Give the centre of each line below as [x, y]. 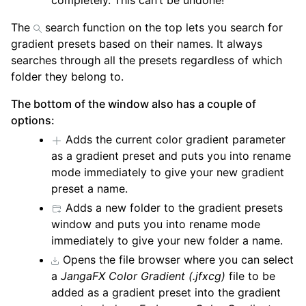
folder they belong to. [67, 77]
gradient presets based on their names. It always [137, 44]
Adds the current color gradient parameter [174, 140]
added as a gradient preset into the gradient [166, 293]
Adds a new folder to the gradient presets [173, 208]
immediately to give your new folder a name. [167, 241]
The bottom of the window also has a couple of [134, 104]
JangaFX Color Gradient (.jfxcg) [143, 276]
